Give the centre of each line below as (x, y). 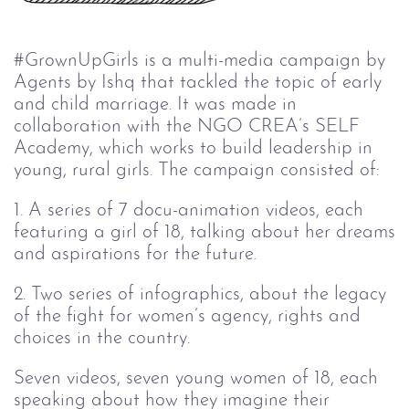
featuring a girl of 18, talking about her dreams (204, 232)
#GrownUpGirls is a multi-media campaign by (199, 61)
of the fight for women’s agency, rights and (187, 316)
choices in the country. (105, 338)
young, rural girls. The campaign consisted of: (199, 170)
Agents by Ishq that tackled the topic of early (198, 83)
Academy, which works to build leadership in (193, 148)
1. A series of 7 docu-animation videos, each (189, 210)
